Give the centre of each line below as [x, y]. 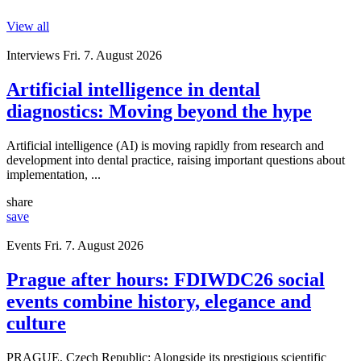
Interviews [33, 56]
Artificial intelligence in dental [133, 90]
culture [36, 324]
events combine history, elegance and [159, 302]
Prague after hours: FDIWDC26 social [166, 280]
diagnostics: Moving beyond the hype [159, 112]
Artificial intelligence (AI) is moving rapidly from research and [165, 146]
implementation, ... [54, 175]
